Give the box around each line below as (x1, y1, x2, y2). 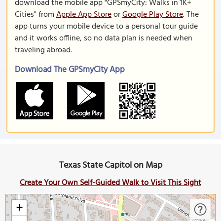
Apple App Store (56, 8, 111, 21)
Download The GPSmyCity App (15, 63, 125, 76)
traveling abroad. (15, 44, 72, 57)
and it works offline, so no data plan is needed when (15, 32, 192, 45)
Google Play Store (122, 8, 183, 21)
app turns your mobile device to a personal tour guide (15, 20, 198, 33)
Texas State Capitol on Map (59, 158, 162, 173)
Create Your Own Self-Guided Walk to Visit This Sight (20, 177, 201, 189)
